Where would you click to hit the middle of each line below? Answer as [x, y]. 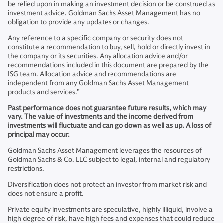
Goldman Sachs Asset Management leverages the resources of [105, 151]
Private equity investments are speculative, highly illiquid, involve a [110, 209]
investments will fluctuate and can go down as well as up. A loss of [110, 126]
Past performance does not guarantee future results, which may [107, 108]
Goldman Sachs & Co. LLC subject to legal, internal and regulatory [109, 160]
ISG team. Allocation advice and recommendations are [92, 74]
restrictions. [26, 168]
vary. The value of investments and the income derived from [101, 117]
